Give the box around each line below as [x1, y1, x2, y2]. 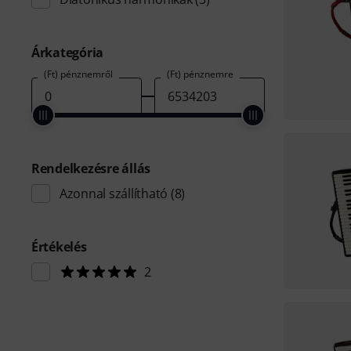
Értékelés [31, 238, 87, 255]
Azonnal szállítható [60, 185, 168, 202]
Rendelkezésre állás [31, 160, 151, 177]
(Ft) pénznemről [44, 67, 113, 81]
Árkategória [31, 44, 104, 61]
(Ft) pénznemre [166, 67, 233, 81]
